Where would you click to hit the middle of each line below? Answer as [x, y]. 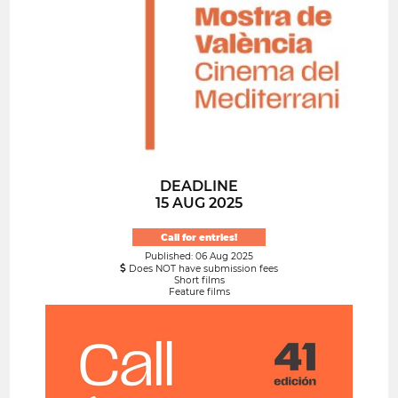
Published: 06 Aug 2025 [199, 257]
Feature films [199, 292]
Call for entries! [199, 237]
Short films [199, 281]
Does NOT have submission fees [202, 269]
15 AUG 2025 [199, 203]
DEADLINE [199, 186]
